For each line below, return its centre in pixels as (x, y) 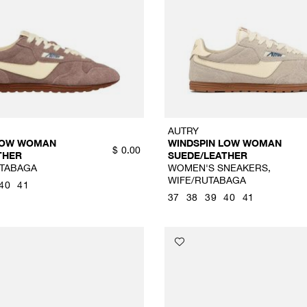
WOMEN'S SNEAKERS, (219, 168)
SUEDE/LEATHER (207, 156)
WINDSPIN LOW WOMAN (224, 143)
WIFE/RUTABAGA (207, 180)
